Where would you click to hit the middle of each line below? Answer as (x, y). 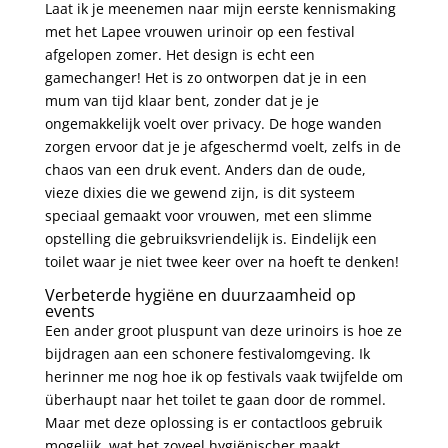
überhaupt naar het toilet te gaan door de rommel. (215, 399)
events (69, 310)
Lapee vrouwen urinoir (176, 31)
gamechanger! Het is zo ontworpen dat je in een (205, 77)
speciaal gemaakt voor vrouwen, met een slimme (208, 215)
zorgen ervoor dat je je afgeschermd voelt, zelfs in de (222, 146)
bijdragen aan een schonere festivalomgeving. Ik (207, 353)
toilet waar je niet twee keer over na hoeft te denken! (221, 261)
